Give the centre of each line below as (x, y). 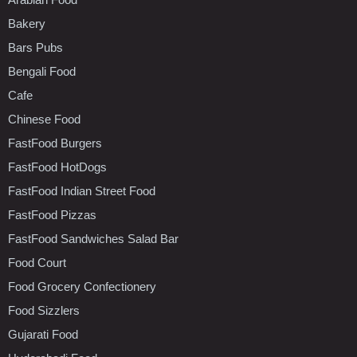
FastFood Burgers (55, 143)
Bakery (27, 23)
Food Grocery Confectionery (82, 286)
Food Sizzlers (44, 310)
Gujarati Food (43, 334)
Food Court (37, 262)
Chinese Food (44, 119)
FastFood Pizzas (52, 214)
